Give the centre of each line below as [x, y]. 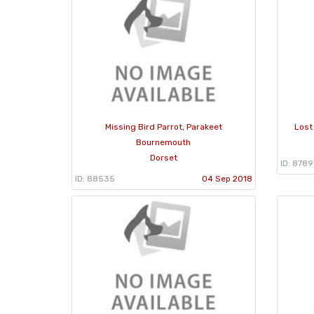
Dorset [163, 157]
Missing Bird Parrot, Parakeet [163, 127]
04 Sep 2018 [227, 178]
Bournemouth [164, 142]
